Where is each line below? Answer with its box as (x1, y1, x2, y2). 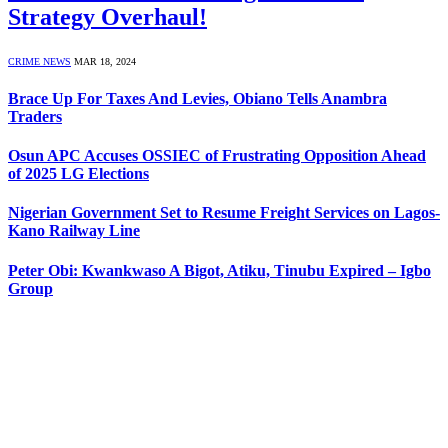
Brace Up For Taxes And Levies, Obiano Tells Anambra (8, 89, 387, 107)
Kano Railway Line (8, 222, 140, 240)
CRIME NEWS (8, 55, 71, 67)
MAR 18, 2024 (74, 55, 136, 67)
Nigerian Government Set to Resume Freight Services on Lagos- (8, 204, 440, 222)
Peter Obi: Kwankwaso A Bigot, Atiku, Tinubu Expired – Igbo (8, 261, 431, 279)
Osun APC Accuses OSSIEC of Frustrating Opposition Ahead (8, 147, 426, 165)
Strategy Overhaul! (8, 3, 207, 30)
